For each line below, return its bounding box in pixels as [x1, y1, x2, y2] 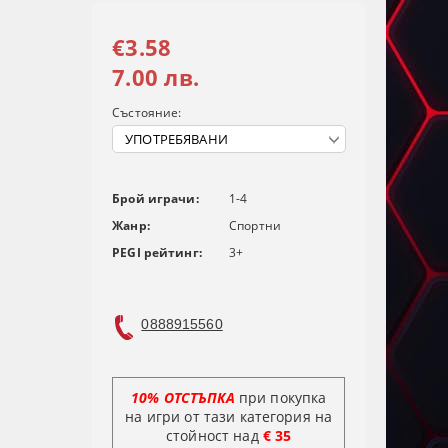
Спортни [229, 217, 281, 235]
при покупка [234, 388, 327, 408]
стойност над [166, 426, 263, 446]
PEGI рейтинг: [112, 244, 202, 262]
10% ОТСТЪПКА [131, 388, 235, 408]
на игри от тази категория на [125, 407, 333, 427]
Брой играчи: [112, 190, 199, 208]
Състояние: [112, 104, 182, 122]
